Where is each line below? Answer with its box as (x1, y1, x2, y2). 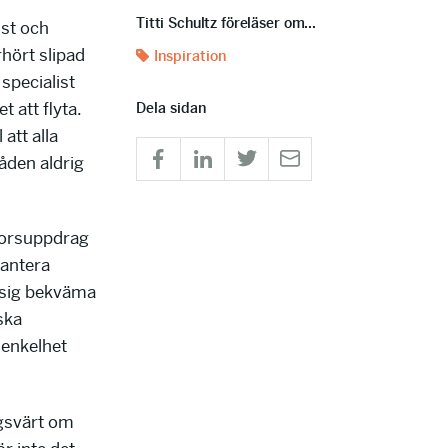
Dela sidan (136, 99, 206, 117)
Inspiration (154, 47, 226, 65)
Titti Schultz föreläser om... (136, 14, 316, 32)
